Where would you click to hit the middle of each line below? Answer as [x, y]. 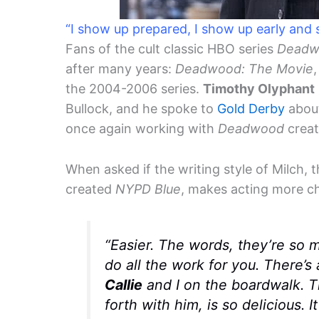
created [90, 189]
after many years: [120, 69]
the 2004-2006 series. [134, 89]
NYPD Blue [148, 189]
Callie [123, 284]
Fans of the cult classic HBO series [171, 49]
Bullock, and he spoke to [141, 109]
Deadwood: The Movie [244, 69]
